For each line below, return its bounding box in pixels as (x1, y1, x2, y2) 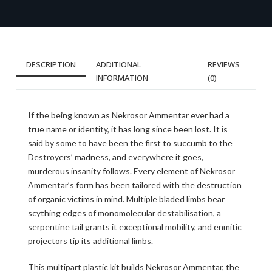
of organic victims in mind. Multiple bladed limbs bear (28, 193, 225, 204)
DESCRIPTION (26, 58, 76, 70)
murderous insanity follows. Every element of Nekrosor (28, 165, 235, 176)
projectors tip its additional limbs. (28, 235, 153, 246)
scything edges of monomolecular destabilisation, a (28, 207, 221, 218)
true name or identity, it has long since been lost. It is (28, 123, 228, 134)
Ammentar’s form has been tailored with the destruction (28, 179, 242, 190)
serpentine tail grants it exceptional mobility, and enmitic (28, 221, 242, 232)
